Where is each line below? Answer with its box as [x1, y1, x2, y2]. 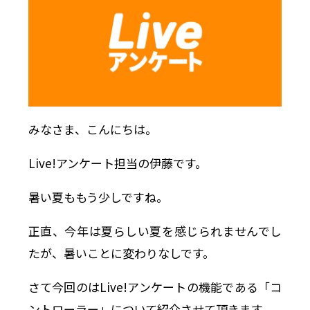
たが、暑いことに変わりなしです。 [28, 244, 215, 262]
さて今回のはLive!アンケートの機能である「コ [28, 278, 282, 296]
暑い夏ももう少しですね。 [28, 188, 168, 206]
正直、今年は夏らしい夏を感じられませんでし [28, 222, 282, 240]
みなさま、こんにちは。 [28, 120, 157, 138]
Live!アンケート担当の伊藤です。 [28, 154, 207, 172]
